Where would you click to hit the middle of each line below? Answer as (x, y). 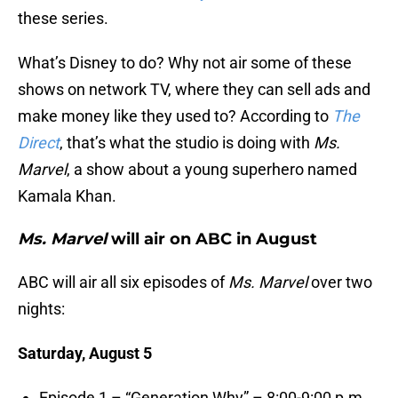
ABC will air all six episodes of (123, 283)
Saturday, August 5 (85, 354)
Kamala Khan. (67, 196)
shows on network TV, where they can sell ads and (194, 90)
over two (342, 283)
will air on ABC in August (214, 239)
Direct (39, 143)
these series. (63, 19)
